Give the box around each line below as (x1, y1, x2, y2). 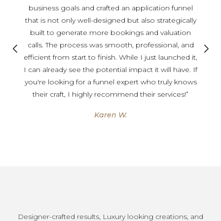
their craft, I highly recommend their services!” (33, 90, 188, 99)
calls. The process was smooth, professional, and (27, 40, 194, 49)
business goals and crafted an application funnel (28, 3, 193, 12)
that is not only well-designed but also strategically (25, 16, 196, 25)
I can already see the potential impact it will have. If (24, 65, 197, 74)
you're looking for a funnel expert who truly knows (24, 77, 197, 86)
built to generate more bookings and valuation (30, 28, 191, 37)
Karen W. (94, 110, 127, 119)
